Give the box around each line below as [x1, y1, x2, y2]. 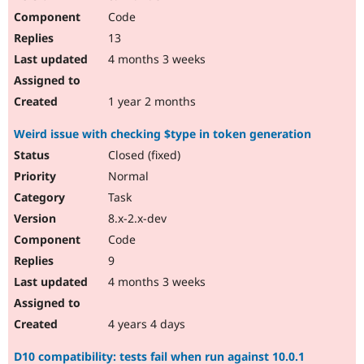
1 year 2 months [105, 93, 196, 110]
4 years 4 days [105, 316, 185, 332]
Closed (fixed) [105, 147, 180, 163]
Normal [105, 168, 149, 184]
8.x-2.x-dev [105, 210, 167, 227]
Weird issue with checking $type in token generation [14, 126, 311, 142]
